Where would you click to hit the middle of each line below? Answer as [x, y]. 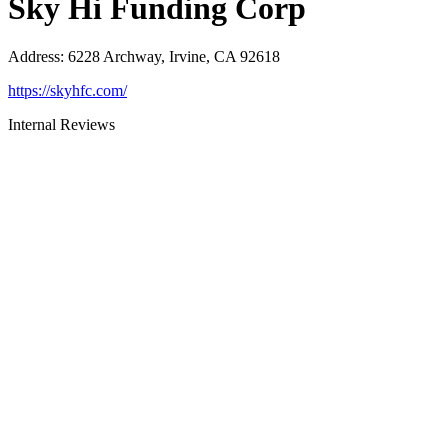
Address [34, 57]
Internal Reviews [61, 125]
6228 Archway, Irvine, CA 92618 [174, 57]
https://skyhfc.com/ [67, 91]
